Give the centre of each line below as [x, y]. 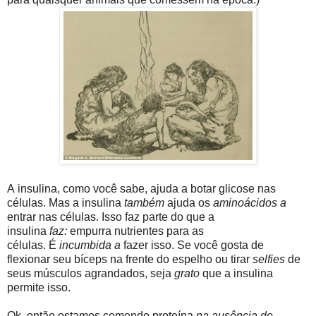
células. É [33, 245]
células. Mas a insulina [66, 202]
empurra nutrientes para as [135, 231]
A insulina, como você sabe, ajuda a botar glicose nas [141, 188]
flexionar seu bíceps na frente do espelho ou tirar [130, 259]
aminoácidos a [250, 202]
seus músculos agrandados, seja [91, 273]
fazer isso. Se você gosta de [192, 245]
